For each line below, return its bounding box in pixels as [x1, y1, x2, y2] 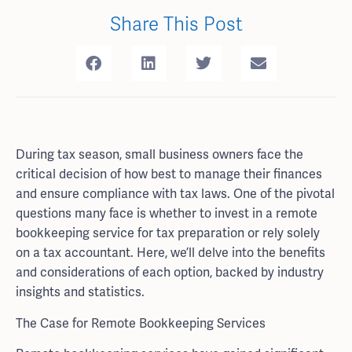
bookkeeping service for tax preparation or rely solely [16, 225, 320, 242]
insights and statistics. [16, 284, 145, 301]
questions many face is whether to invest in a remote [16, 205, 317, 222]
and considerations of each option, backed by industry [16, 264, 324, 281]
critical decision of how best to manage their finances [16, 166, 322, 183]
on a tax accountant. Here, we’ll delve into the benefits [16, 244, 325, 262]
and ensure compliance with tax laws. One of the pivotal [16, 185, 335, 203]
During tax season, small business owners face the [16, 146, 303, 163]
